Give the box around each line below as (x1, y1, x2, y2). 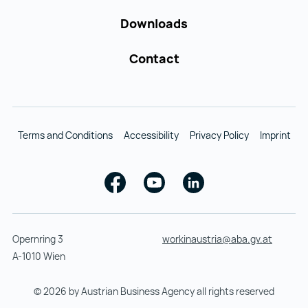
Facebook (103, 164, 205, 196)
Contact (129, 50, 179, 67)
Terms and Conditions (17, 129, 113, 142)
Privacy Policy (189, 129, 249, 142)
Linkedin (181, 164, 270, 196)
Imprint (259, 129, 291, 142)
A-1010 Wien (12, 250, 65, 263)
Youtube (142, 164, 230, 196)
